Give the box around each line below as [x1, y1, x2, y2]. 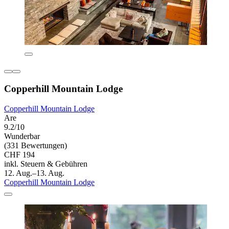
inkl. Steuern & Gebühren [4, 159, 87, 168]
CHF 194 [4, 150, 35, 159]
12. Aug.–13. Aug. [4, 168, 64, 177]
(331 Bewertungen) [4, 141, 67, 150]
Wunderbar [4, 131, 40, 141]
